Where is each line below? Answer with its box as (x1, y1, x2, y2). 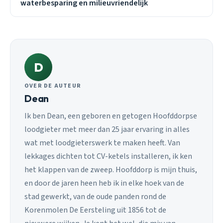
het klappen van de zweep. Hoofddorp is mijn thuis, (24, 164, 197, 176)
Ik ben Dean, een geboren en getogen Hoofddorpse (24, 111, 197, 122)
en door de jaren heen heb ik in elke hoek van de (24, 178, 184, 189)
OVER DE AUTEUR (24, 81, 82, 90)
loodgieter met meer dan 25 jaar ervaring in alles (24, 124, 190, 135)
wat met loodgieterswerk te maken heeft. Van (24, 137, 180, 149)
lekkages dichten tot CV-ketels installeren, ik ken (24, 151, 192, 162)
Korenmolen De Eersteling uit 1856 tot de (24, 205, 166, 216)
